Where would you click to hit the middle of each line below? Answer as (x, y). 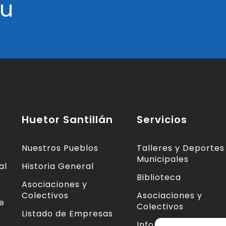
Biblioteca (159, 178)
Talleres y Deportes (181, 148)
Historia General (58, 166)
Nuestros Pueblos (60, 148)
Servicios (162, 120)
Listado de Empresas (67, 214)
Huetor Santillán (67, 120)
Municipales (163, 159)
